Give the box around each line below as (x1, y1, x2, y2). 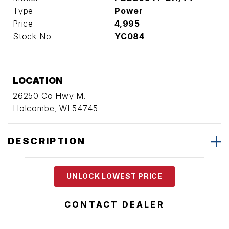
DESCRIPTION (8, 135, 86, 146)
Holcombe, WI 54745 (13, 103, 98, 113)
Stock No (13, 31, 52, 41)
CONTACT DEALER (64, 199, 165, 210)
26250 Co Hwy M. (13, 90, 86, 101)
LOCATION (13, 75, 63, 86)
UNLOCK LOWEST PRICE (66, 172, 163, 180)
